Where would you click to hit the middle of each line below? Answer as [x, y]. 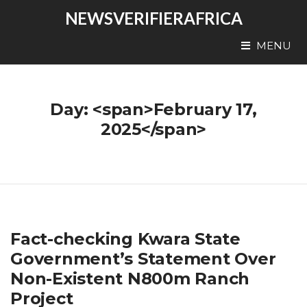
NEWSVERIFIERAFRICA [153, 18]
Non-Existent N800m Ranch [130, 279]
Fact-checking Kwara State [126, 239]
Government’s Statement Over [143, 259]
